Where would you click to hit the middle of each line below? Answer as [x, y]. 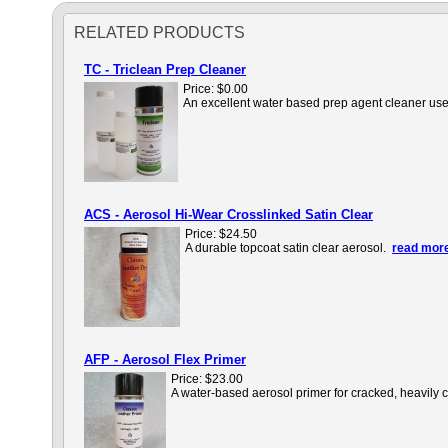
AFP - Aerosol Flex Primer [165, 359]
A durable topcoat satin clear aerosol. [288, 248]
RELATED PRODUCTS [159, 32]
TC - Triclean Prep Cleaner [165, 69]
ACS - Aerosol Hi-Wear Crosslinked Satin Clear [228, 214]
